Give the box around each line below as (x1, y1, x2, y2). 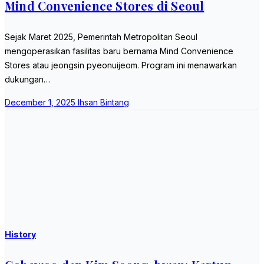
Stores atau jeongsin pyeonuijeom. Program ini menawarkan (5, 60, 237, 70)
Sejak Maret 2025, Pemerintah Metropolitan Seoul (5, 31, 197, 42)
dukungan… (5, 74, 50, 84)
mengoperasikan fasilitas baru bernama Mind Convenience (5, 45, 233, 56)
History (5, 229, 36, 239)
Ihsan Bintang (78, 97, 129, 107)
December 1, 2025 (5, 97, 78, 107)
